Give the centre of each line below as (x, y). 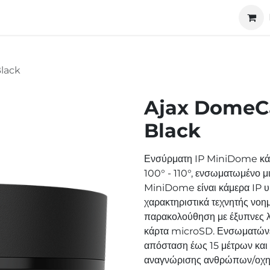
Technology (57, 17)
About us (127, 17)
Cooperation (188, 17)
